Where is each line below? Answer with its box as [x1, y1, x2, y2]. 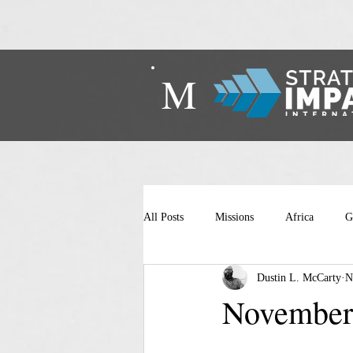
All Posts [143, 210, 184, 223]
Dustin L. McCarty [257, 271, 341, 284]
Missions [215, 210, 254, 223]
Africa [285, 210, 314, 223]
